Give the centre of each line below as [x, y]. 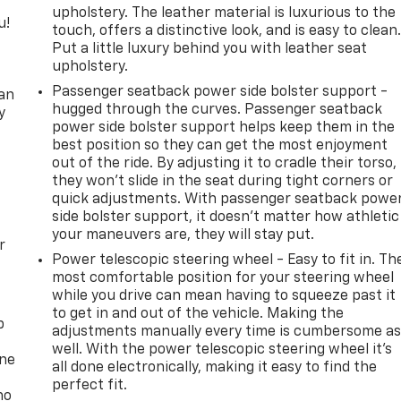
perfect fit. [90, 385]
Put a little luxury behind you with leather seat [210, 49]
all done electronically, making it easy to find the [215, 367]
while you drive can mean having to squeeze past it [224, 296]
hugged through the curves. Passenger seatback [218, 110]
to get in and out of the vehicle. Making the [198, 314]
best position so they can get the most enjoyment [220, 145]
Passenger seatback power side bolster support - [220, 92]
